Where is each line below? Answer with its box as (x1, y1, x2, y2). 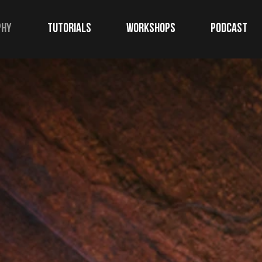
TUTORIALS (47, 22, 91, 36)
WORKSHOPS (126, 22, 175, 36)
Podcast (210, 22, 247, 36)
